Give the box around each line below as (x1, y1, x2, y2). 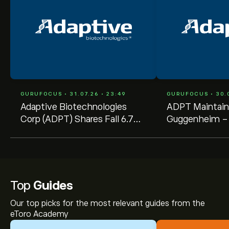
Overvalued (20, 139, 66, 149)
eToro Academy (10, 210, 68, 219)
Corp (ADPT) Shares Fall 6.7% (20, 114, 140, 124)
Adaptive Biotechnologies (20, 102, 127, 112)
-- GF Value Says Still (20, 126, 111, 136)
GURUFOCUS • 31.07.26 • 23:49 (20, 91, 126, 97)
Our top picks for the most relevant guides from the (10, 199, 205, 208)
